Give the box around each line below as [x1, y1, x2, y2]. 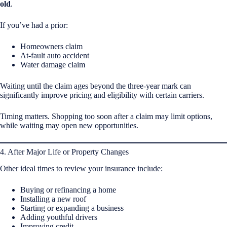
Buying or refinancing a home [20, 185, 116, 195]
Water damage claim [20, 60, 85, 69]
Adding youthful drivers [20, 213, 97, 222]
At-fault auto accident [20, 51, 89, 60]
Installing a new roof [20, 195, 86, 204]
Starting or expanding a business [20, 204, 124, 213]
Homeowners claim [20, 42, 83, 51]
